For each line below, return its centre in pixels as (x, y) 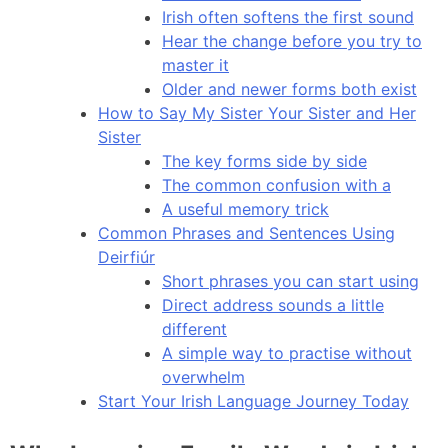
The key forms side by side (264, 160)
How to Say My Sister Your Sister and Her (257, 112)
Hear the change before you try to (292, 40)
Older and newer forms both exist (289, 88)
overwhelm (203, 376)
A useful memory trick (245, 208)
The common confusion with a (276, 184)
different (194, 328)
